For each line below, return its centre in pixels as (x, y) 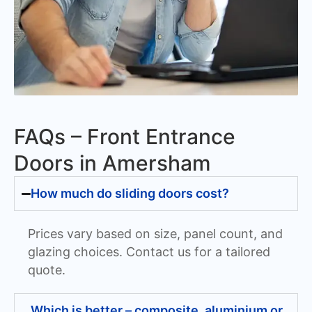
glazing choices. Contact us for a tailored (149, 252)
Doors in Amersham (112, 163)
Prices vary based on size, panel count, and (155, 234)
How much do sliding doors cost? (130, 194)
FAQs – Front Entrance (125, 137)
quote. (47, 270)
